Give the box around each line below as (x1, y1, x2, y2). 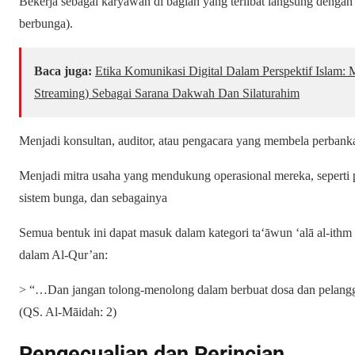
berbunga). (19, 16, 73, 30)
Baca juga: (34, 63, 92, 78)
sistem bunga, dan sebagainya (19, 190, 167, 204)
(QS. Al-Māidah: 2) (19, 304, 116, 319)
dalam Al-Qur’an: (19, 247, 108, 261)
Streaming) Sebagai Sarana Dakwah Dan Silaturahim (34, 86, 300, 100)
